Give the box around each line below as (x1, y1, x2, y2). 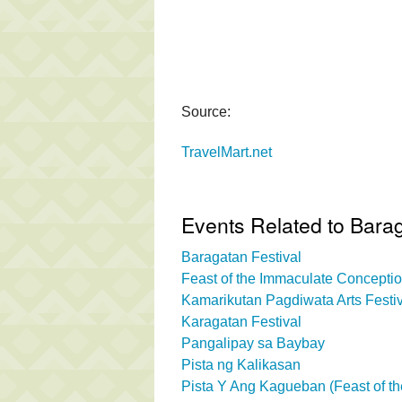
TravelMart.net (181, 144, 272, 160)
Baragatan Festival (181, 249, 301, 265)
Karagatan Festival (181, 313, 301, 329)
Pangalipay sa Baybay (181, 335, 325, 351)
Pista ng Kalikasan (181, 356, 301, 372)
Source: (181, 103, 231, 119)
